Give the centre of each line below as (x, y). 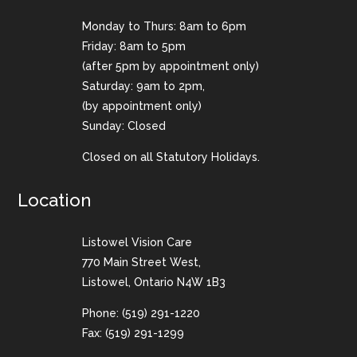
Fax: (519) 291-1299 (133, 333)
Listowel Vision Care (137, 243)
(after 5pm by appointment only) (171, 67)
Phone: (102, 314)
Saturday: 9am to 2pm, (144, 86)
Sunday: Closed (124, 126)
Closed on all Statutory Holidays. (171, 157)
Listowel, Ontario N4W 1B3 (154, 282)
